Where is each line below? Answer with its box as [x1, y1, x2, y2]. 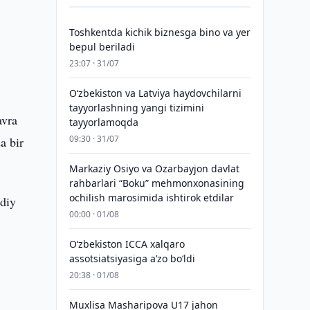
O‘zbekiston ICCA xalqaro [69, 237, 185, 250]
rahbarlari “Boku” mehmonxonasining [69, 176, 244, 190]
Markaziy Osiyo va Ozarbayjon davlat [69, 162, 239, 175]
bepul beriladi [69, 40, 135, 53]
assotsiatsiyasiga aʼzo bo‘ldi [69, 252, 195, 265]
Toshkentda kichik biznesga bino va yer [69, 26, 250, 39]
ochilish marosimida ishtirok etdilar [69, 191, 234, 204]
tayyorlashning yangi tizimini [69, 101, 204, 114]
